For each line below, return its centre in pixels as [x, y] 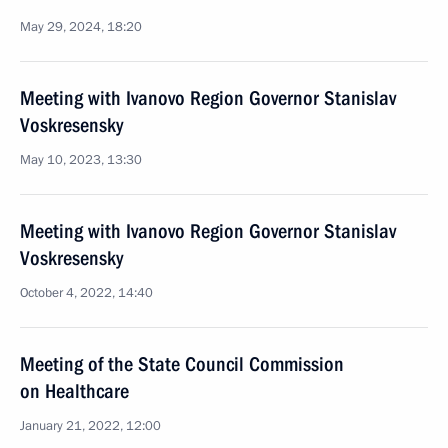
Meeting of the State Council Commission [182, 364]
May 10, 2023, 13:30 [81, 160]
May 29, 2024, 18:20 [81, 27]
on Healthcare [74, 391]
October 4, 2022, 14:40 [86, 293]
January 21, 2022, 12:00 [90, 426]
